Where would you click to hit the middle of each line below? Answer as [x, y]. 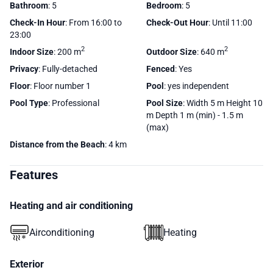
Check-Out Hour [177, 22]
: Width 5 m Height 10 [223, 103]
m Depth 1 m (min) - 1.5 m [195, 115]
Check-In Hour [37, 22]
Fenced [161, 69]
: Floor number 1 [60, 86]
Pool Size [165, 103]
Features [34, 175]
